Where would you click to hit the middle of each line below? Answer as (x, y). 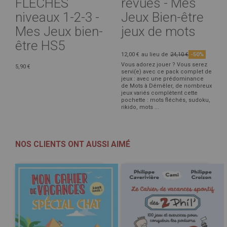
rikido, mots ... (140, 107)
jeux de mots (158, 32)
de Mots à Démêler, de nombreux (166, 86)
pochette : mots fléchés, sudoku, (166, 100)
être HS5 (40, 46)
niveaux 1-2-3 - (57, 17)
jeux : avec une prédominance (162, 79)
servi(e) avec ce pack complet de (166, 72)
